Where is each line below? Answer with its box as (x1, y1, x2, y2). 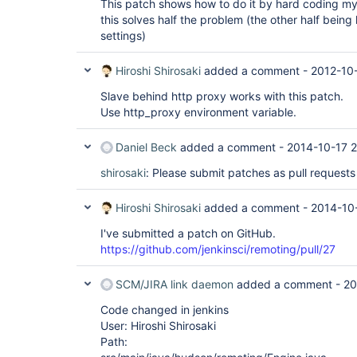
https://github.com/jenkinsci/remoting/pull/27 (100, 242, 335, 256)
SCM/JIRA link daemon (116, 277, 233, 291)
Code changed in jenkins (100, 303, 229, 316)
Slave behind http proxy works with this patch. (100, 89, 343, 103)
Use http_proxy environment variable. (100, 105, 296, 119)
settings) (100, 29, 146, 42)
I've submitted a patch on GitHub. (100, 226, 276, 240)
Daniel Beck (116, 140, 177, 154)
